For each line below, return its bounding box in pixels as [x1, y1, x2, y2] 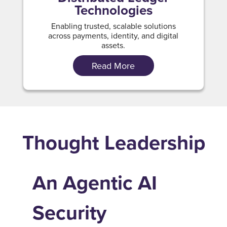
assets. [101, 39, 126, 51]
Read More [92, 59, 135, 72]
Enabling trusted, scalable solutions [51, 20, 176, 31]
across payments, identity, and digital [48, 29, 179, 41]
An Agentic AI [32, 167, 157, 198]
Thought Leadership [22, 127, 205, 158]
